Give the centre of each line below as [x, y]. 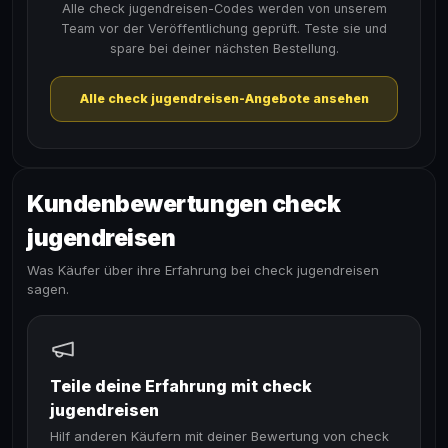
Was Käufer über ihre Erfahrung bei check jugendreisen [203, 270]
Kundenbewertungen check [184, 204]
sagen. [48, 289]
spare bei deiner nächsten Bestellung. [224, 48]
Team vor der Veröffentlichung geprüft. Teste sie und [224, 28]
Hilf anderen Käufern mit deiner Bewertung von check [219, 436]
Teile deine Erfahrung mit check [181, 386]
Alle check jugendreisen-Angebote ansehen [224, 98]
